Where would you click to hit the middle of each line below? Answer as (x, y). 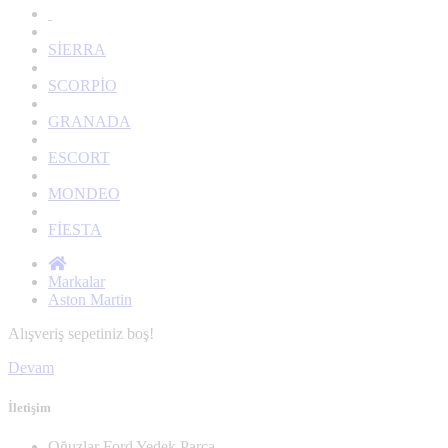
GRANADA (89, 122)
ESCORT (79, 158)
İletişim (29, 407)
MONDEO (84, 194)
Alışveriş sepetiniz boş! (81, 334)
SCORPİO (82, 86)
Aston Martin (90, 300)
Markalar (76, 282)
